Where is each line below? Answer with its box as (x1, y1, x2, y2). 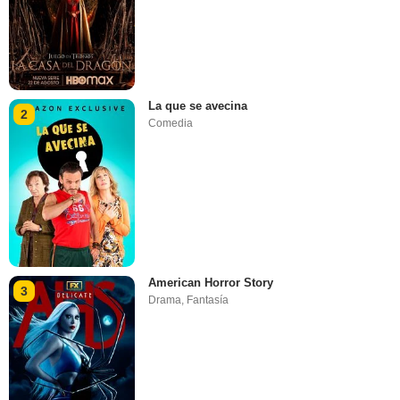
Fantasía (187, 294, 229, 306)
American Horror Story (148, 276, 274, 289)
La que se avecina (148, 98, 248, 112)
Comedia (148, 116, 194, 129)
